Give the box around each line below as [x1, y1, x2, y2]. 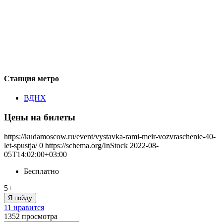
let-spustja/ [4, 141, 37, 150]
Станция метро [4, 74, 59, 83]
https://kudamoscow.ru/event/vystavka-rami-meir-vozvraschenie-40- [4, 132, 216, 141]
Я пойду [8, 194, 32, 202]
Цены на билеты [4, 111, 75, 122]
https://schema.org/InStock [45, 141, 128, 150]
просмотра [22, 212, 57, 221]
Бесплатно [24, 166, 59, 175]
